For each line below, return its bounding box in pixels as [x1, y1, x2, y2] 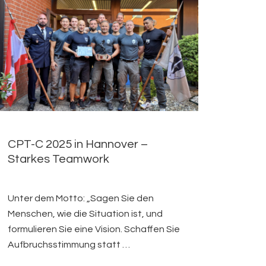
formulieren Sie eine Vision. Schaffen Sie [8, 224, 180, 235]
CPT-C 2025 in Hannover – [8, 138, 148, 151]
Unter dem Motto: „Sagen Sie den [8, 194, 154, 204]
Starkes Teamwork [8, 153, 110, 166]
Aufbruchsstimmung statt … [8, 240, 131, 250]
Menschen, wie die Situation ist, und [8, 209, 163, 219]
